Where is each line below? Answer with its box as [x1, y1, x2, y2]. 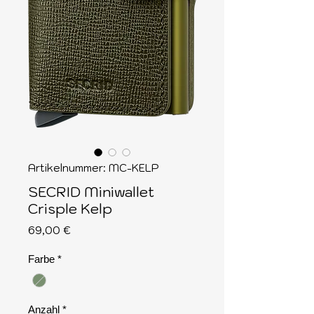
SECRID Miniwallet [28, 183, 154, 202]
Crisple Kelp [28, 200, 112, 219]
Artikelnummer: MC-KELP [28, 161, 159, 175]
